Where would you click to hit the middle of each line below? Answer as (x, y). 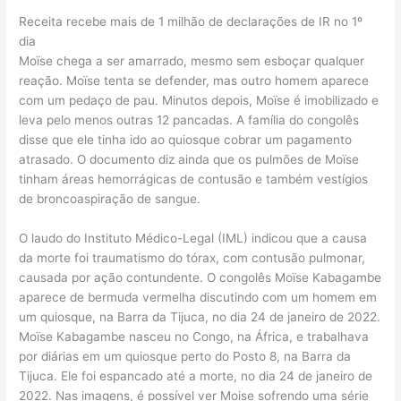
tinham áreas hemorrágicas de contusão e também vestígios (194, 179)
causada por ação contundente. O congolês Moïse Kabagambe (200, 277)
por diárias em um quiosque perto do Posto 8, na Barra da (185, 356)
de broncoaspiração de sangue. (110, 199)
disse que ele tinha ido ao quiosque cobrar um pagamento (186, 140)
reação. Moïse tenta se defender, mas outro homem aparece (194, 81)
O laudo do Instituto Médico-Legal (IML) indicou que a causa (193, 238)
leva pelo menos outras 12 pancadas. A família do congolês (189, 120)
